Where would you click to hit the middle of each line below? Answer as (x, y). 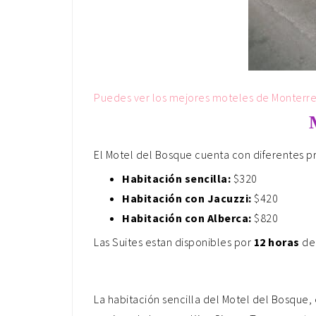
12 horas (276, 242)
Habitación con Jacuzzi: (188, 198)
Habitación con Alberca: (188, 218)
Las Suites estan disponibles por (174, 242)
